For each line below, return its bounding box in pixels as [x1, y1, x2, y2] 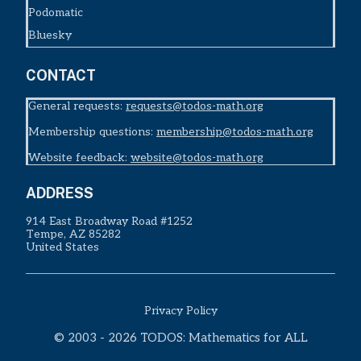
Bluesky [28, 27, 72, 42]
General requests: [28, 98, 126, 113]
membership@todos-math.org [156, 124, 313, 139]
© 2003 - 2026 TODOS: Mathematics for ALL [53, 330, 308, 345]
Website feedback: [28, 150, 131, 164]
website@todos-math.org [131, 150, 263, 164]
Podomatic [28, 5, 83, 19]
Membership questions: [28, 124, 156, 139]
